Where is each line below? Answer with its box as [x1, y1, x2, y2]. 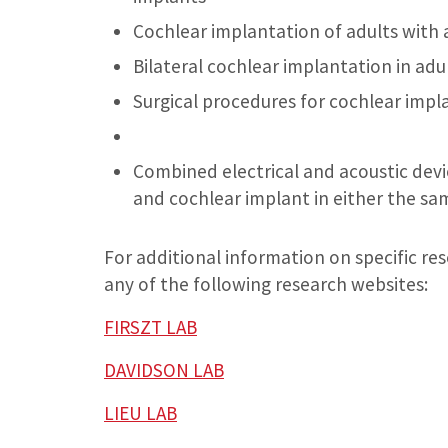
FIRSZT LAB [104, 315, 197, 340]
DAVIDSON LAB [104, 358, 224, 383]
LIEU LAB [104, 401, 177, 426]
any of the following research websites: [104, 272, 428, 297]
